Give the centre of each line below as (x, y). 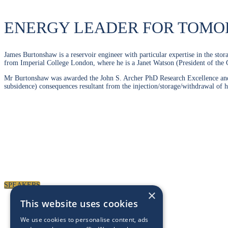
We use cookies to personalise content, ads (84, 220)
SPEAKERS (22, 185)
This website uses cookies (79, 204)
